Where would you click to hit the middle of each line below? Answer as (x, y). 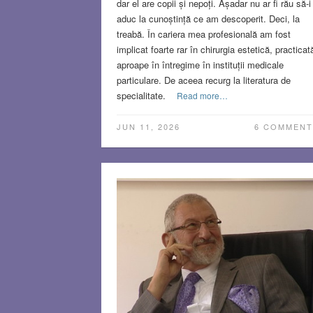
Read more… (202, 95)
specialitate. (141, 95)
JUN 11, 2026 (148, 126)
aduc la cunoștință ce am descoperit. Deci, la (208, 18)
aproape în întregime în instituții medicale (200, 64)
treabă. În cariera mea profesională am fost (203, 34)
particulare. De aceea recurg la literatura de (203, 80)
